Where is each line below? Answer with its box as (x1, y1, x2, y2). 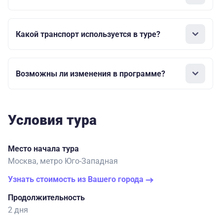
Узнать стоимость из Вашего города (8, 175, 146, 184)
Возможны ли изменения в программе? (16, 69, 165, 78)
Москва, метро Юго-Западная (8, 156, 118, 166)
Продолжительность (8, 193, 85, 203)
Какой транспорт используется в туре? (16, 29, 160, 39)
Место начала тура (8, 144, 79, 154)
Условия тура (8, 112, 97, 129)
